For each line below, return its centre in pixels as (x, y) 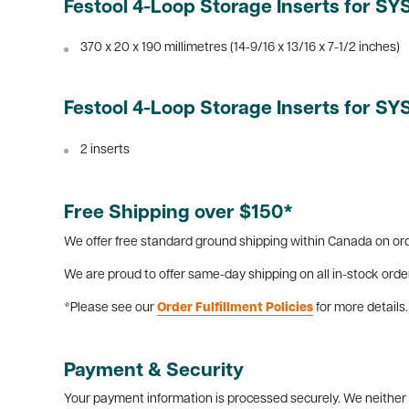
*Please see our (110, 308)
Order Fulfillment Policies (235, 308)
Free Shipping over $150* (178, 214)
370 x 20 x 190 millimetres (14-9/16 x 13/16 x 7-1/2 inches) (240, 48)
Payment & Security (154, 371)
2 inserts (105, 151)
